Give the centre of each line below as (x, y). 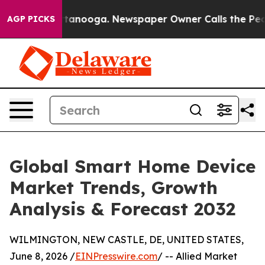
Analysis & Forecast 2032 (122, 209)
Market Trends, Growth (114, 188)
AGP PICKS (31, 19)
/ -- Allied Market (197, 256)
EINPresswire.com (116, 256)
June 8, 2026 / (42, 256)
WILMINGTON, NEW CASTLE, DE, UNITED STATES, (127, 240)
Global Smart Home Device (132, 166)
